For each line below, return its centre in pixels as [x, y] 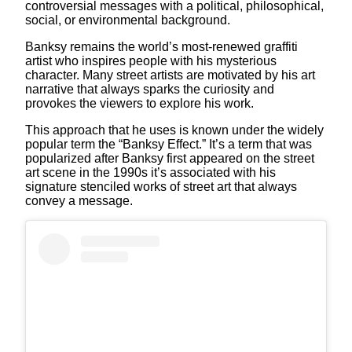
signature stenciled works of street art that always [161, 186]
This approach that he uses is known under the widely [174, 130]
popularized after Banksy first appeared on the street [170, 158]
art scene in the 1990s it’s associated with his [150, 172]
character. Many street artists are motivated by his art [170, 75]
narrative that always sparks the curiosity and [150, 89]
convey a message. [79, 200]
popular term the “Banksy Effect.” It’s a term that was [169, 144]
